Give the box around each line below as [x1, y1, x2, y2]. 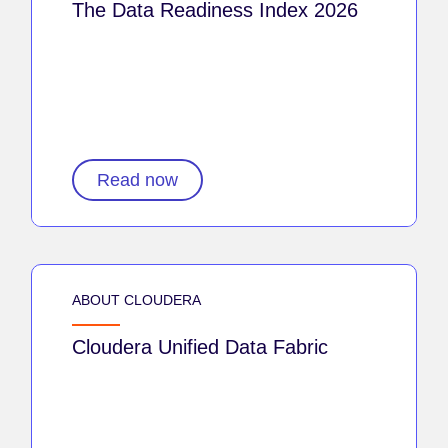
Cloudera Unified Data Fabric [72, 335, 328, 358]
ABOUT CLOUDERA [72, 291, 201, 308]
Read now [97, 169, 178, 190]
